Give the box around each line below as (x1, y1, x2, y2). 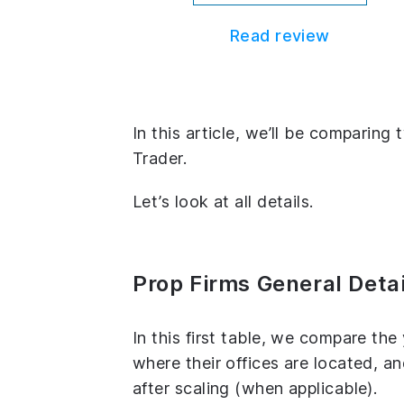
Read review (229, 25, 330, 45)
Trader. (133, 148, 188, 168)
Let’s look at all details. (133, 191, 314, 211)
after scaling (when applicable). (133, 378, 378, 398)
